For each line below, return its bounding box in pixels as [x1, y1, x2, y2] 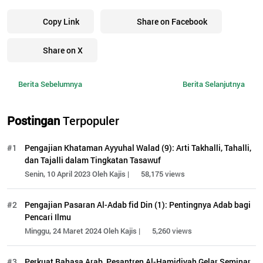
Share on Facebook [136, 16, 207, 27]
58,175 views [139, 168, 185, 179]
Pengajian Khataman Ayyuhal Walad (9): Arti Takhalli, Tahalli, [25, 142, 251, 153]
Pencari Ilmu [25, 211, 71, 222]
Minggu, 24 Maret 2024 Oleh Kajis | [25, 225, 142, 236]
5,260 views [150, 225, 192, 236]
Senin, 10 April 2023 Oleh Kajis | [25, 168, 131, 179]
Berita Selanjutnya [182, 79, 247, 89]
